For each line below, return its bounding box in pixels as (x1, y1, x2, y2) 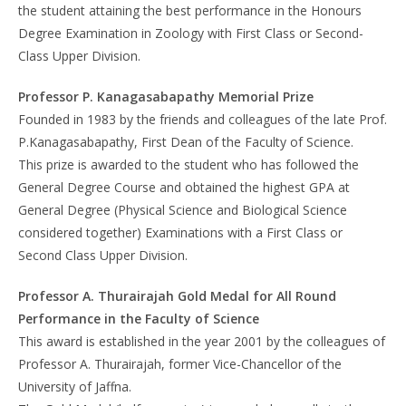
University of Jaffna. (18, 378, 131, 395)
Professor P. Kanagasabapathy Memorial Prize (18, 88, 314, 105)
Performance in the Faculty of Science (18, 310, 259, 327)
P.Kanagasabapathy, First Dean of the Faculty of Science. (18, 133, 353, 150)
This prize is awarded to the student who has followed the (18, 156, 359, 173)
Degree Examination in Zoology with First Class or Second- (18, 24, 363, 42)
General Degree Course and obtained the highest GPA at (18, 179, 350, 196)
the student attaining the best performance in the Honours (18, 2, 362, 19)
